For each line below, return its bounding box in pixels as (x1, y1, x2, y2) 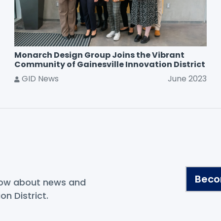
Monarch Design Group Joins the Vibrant (14, 49, 184, 61)
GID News (19, 73, 59, 85)
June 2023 (168, 73, 207, 85)
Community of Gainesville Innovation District (14, 59, 205, 71)
